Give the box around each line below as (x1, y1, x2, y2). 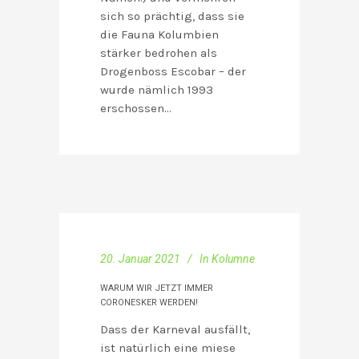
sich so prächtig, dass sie (100, 9, 244, 24)
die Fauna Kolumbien (100, 27, 219, 42)
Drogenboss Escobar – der (100, 64, 246, 79)
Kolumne (212, 252, 255, 266)
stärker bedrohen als (100, 46, 217, 61)
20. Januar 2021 (100, 252, 180, 266)
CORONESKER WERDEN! (100, 297, 198, 309)
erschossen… (100, 101, 171, 116)
